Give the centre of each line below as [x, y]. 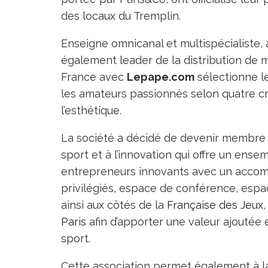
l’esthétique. [91, 110]
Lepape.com [161, 77]
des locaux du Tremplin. [121, 16]
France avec [94, 77]
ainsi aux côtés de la [114, 205]
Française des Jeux [215, 205]
